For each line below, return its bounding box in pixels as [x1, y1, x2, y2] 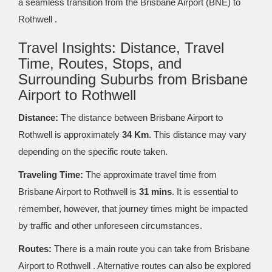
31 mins [139, 186, 172, 197]
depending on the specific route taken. [18, 146, 168, 157]
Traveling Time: [18, 169, 83, 180]
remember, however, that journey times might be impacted [18, 203, 248, 214]
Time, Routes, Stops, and [18, 55, 182, 72]
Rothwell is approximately [18, 129, 122, 140]
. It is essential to [172, 186, 238, 197]
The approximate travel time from [83, 169, 217, 180]
